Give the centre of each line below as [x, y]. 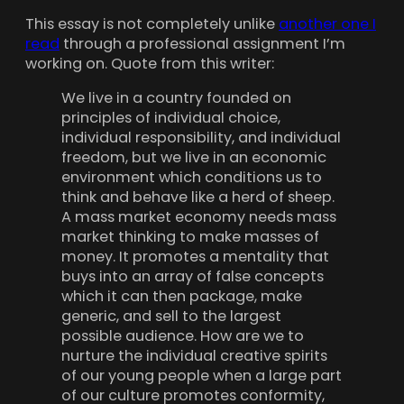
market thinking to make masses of [190, 237]
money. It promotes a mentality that [195, 257]
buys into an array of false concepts [193, 277]
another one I [327, 23]
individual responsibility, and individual [201, 138]
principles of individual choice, [171, 118]
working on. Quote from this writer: [150, 63]
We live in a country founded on [176, 98]
